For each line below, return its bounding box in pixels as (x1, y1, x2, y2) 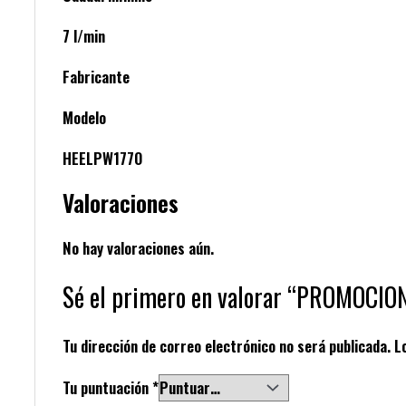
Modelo (63, 106, 106, 130)
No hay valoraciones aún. (63, 236, 214, 259)
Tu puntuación (63, 375, 152, 399)
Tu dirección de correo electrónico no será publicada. (63, 333, 391, 357)
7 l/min (63, 24, 105, 48)
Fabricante (63, 65, 130, 89)
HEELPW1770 (63, 147, 143, 170)
